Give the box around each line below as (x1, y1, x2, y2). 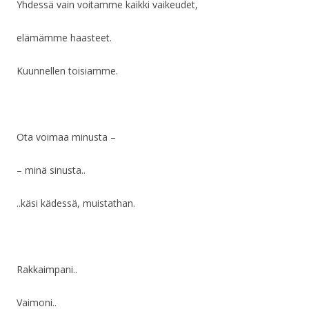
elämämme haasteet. (17, 31, 112, 45)
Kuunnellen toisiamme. (17, 64, 118, 78)
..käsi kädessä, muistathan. (17, 197, 135, 210)
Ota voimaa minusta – (17, 130, 116, 144)
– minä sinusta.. (17, 163, 86, 177)
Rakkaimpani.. (17, 263, 77, 277)
